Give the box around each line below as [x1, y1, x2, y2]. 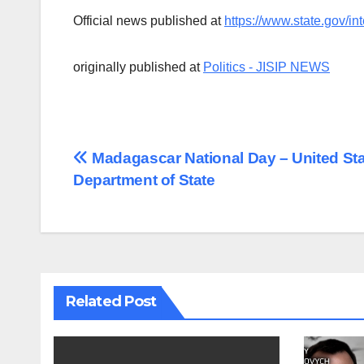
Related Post [66, 292, 157, 311]
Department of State [73, 171, 215, 189]
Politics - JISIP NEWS [203, 60, 330, 75]
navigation [72, 181, 204, 214]
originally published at [73, 60, 203, 75]
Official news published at [73, 14, 224, 28]
